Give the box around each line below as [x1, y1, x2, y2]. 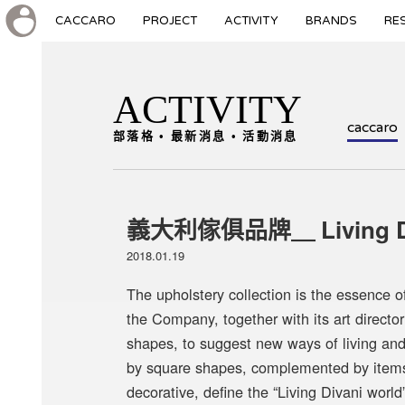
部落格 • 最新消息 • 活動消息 [113, 129, 298, 143]
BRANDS [306, 14, 357, 28]
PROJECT [143, 14, 197, 28]
